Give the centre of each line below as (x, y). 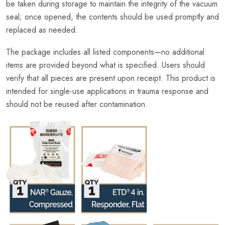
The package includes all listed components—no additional (105, 52)
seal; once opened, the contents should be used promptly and (113, 17)
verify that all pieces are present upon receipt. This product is (111, 78)
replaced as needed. (42, 30)
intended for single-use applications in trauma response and (107, 91)
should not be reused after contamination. (77, 104)
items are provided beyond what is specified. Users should (105, 65)
